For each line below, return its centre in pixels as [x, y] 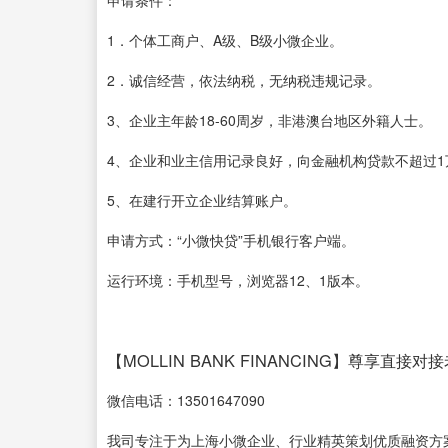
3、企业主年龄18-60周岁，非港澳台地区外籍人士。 [269, 119]
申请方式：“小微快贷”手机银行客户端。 [231, 239]
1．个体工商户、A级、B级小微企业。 [225, 39]
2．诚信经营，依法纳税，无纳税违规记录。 [244, 79]
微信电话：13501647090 [186, 399]
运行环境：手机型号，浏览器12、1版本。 [238, 279]
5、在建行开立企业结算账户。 [202, 199]
